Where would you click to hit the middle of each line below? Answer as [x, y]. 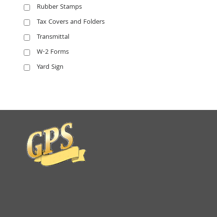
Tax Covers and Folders [70, 22]
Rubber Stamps [59, 7]
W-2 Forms [53, 52]
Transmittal [53, 37]
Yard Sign [50, 67]
